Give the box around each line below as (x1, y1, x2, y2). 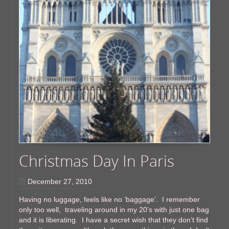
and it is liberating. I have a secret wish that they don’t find (19, 216, 209, 224)
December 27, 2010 (28, 177, 93, 186)
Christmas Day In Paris (19, 150, 175, 171)
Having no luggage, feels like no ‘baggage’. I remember (19, 195, 200, 203)
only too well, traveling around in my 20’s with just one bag (19, 205, 210, 214)
